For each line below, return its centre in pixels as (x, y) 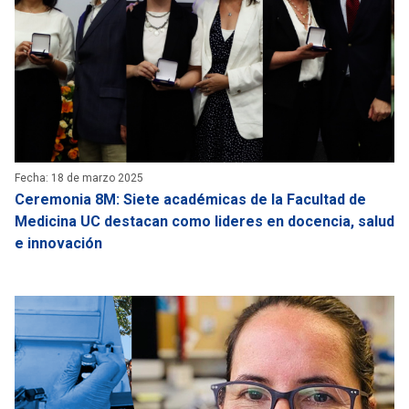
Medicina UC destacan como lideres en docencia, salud (204, 221)
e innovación (58, 243)
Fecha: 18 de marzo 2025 (79, 178)
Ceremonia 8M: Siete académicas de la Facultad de (190, 199)
